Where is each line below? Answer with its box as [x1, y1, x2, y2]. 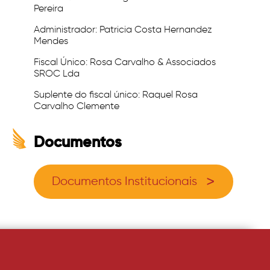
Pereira [34, 4, 63, 14]
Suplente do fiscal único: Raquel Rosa [34, 90, 198, 100]
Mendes [34, 37, 68, 46]
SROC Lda [34, 69, 80, 79]
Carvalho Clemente [34, 102, 119, 111]
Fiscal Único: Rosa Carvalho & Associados [34, 58, 216, 67]
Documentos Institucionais [52, 175, 197, 188]
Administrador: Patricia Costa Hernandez [34, 25, 212, 35]
